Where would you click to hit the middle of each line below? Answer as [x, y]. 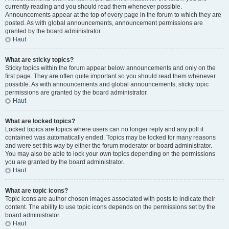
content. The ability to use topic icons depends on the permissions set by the [110, 207]
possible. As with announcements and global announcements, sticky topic [107, 84]
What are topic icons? [37, 191]
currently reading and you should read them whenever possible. [94, 7]
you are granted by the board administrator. [65, 162]
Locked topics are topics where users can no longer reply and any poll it [104, 129]
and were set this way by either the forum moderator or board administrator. [109, 146]
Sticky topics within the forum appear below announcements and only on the [110, 68]
